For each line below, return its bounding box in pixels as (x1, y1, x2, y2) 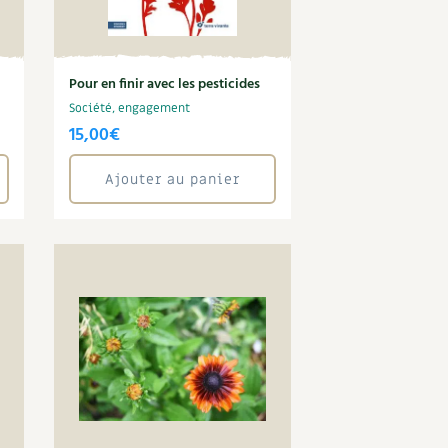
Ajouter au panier (105, 169, 241, 189)
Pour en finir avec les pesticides (69, 73, 261, 96)
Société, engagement (69, 100, 191, 116)
